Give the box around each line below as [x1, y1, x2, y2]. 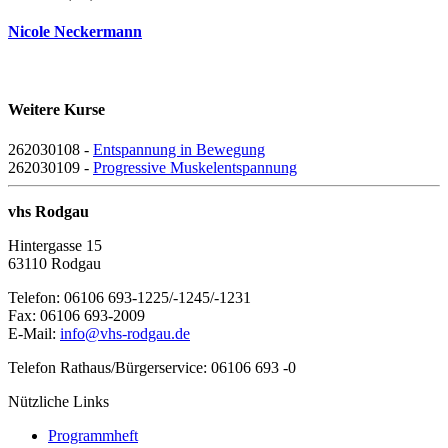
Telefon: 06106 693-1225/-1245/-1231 [8, 288, 251, 306]
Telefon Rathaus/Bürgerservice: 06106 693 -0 [8, 358, 296, 376]
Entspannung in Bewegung [93, 140, 265, 158]
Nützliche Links [8, 392, 109, 410]
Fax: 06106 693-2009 [8, 306, 145, 324]
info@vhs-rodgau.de [60, 324, 190, 342]
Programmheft [48, 426, 138, 444]
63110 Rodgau [8, 254, 101, 272]
